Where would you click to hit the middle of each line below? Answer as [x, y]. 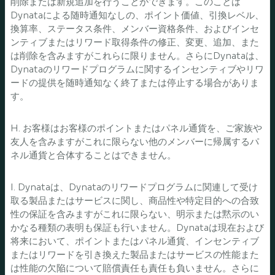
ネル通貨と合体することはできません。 [93, 155]
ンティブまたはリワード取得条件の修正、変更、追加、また [135, 42]
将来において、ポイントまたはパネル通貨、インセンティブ [135, 241]
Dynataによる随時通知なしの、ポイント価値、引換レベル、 [137, 15]
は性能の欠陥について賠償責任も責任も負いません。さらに [135, 268]
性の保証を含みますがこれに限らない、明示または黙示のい [135, 214]
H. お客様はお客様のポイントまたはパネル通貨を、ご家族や [136, 128]
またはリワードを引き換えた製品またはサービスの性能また [135, 254]
